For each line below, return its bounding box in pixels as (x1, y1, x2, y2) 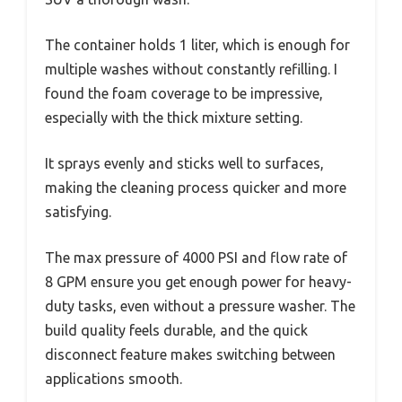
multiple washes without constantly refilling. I (45, 61, 337, 78)
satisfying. (45, 204, 111, 221)
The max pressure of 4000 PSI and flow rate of (45, 249, 347, 267)
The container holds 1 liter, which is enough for (45, 37, 350, 54)
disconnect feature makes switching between (45, 346, 336, 363)
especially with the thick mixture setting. (45, 109, 302, 127)
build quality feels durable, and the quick (45, 322, 308, 339)
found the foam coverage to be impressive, (45, 85, 323, 102)
